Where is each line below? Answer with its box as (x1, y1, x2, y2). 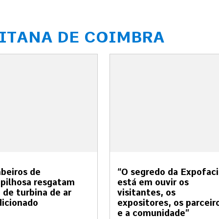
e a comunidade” (117, 207, 189, 218)
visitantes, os (117, 187, 175, 197)
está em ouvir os (117, 176, 189, 187)
